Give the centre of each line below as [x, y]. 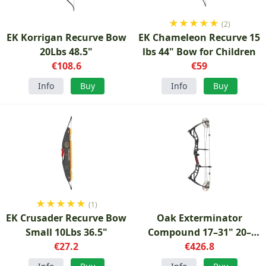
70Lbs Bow [199, 246]
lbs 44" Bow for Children [199, 52]
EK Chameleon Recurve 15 [199, 37]
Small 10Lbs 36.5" [66, 232]
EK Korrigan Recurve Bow [66, 37]
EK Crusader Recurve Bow [66, 218]
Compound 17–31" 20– [199, 232]
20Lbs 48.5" [66, 52]
